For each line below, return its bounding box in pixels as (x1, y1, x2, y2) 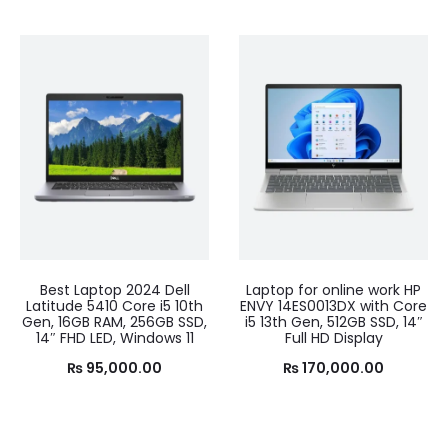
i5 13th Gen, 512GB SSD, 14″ (244, 312, 423, 333)
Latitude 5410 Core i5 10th (26, 296, 203, 317)
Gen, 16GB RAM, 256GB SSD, (22, 312, 207, 333)
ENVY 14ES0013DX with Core (240, 296, 427, 317)
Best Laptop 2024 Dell (39, 280, 190, 301)
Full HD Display (284, 328, 383, 349)
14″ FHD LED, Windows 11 (35, 328, 194, 349)
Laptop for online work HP (246, 280, 421, 301)
